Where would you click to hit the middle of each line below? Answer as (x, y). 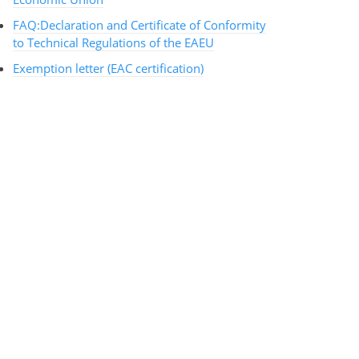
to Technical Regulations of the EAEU (113, 43)
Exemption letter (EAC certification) (108, 69)
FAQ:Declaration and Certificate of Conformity (139, 25)
